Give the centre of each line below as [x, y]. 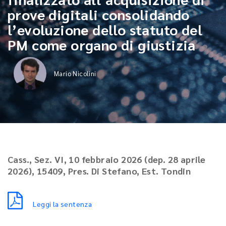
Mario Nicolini [75, 73]
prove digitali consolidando [99, 14]
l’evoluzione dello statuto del [105, 29]
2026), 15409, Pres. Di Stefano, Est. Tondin [99, 171]
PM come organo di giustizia [102, 44]
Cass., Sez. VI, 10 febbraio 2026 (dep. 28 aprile [107, 159]
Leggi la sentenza [63, 204]
